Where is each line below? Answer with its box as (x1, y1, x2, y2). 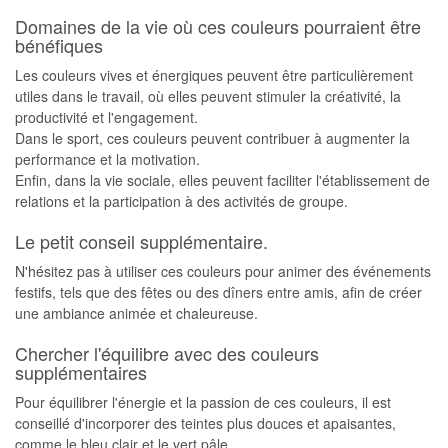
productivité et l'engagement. (15, 107, 198, 127)
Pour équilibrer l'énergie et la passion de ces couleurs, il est (15, 392, 391, 412)
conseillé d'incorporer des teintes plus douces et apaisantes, (15, 413, 396, 433)
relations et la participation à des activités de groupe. (15, 191, 348, 211)
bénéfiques (15, 32, 103, 58)
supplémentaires (15, 359, 147, 385)
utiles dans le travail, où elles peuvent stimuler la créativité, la (15, 86, 401, 106)
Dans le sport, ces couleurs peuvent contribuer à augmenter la (15, 128, 410, 148)
